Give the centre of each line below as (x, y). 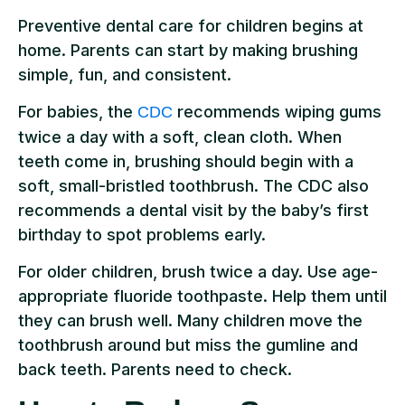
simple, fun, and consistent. (125, 74)
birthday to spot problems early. (142, 234)
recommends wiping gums (277, 111)
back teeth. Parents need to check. (155, 370)
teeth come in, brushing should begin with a (186, 161)
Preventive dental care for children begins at (191, 25)
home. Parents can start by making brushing (188, 50)
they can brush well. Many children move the (190, 321)
